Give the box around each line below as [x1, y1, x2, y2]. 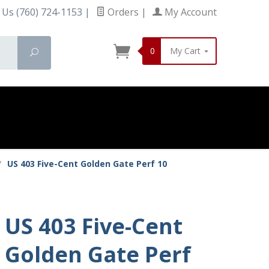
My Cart [169, 45, 203, 56]
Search [38, 46, 65, 58]
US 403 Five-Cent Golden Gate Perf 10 [7, 158, 167, 169]
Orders [105, 5, 139, 19]
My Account [162, 5, 217, 19]
